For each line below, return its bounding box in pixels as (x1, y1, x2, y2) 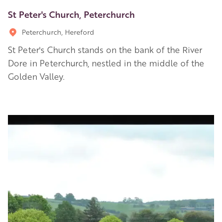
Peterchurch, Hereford (22, 27, 94, 36)
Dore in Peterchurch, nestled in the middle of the (8, 57, 204, 68)
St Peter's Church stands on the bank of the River (8, 44, 202, 55)
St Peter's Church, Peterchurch (8, 7, 135, 20)
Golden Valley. (8, 70, 64, 82)
